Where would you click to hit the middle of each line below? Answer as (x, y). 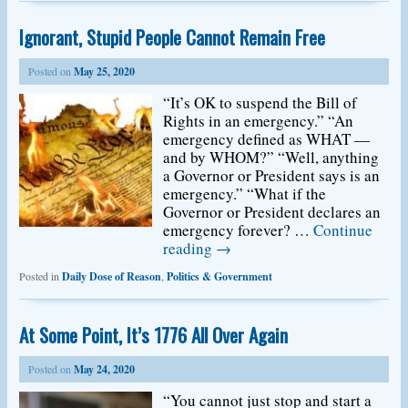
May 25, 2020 (104, 71)
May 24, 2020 (104, 369)
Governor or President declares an (272, 212)
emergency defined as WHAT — (267, 139)
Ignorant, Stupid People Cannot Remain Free (172, 37)
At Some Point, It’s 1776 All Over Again (153, 335)
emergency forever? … (239, 230)
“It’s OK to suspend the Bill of (260, 102)
